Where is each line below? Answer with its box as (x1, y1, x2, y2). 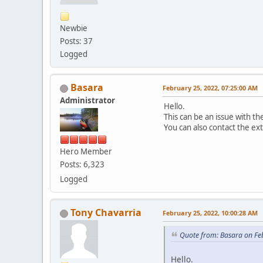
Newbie (60, 23, 87, 34)
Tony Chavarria (70, 206, 141, 220)
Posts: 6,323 (60, 159, 104, 170)
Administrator (60, 95, 115, 106)
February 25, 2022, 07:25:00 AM (163, 83, 258, 93)
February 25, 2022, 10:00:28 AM (163, 208, 258, 218)
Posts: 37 (60, 36, 93, 47)
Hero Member (60, 146, 112, 157)
